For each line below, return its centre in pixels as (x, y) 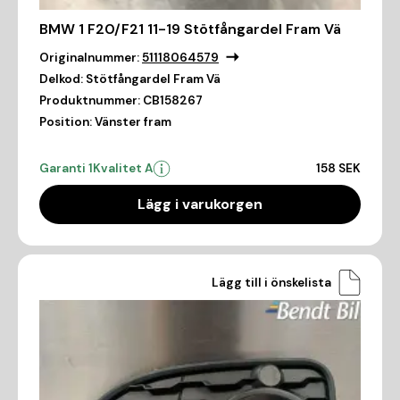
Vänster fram (133, 122)
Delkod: (61, 79)
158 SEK (338, 169)
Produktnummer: (90, 101)
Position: (66, 122)
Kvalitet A (123, 169)
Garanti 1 (66, 169)
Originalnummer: (89, 58)
